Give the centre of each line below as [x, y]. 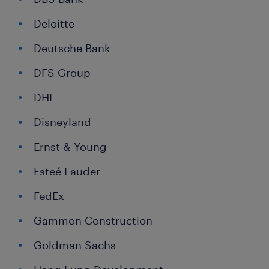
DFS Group [62, 73]
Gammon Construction [93, 221]
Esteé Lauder [67, 171]
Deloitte [54, 24]
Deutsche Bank [72, 48]
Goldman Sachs [75, 245]
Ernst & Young [70, 147]
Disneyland [62, 122]
